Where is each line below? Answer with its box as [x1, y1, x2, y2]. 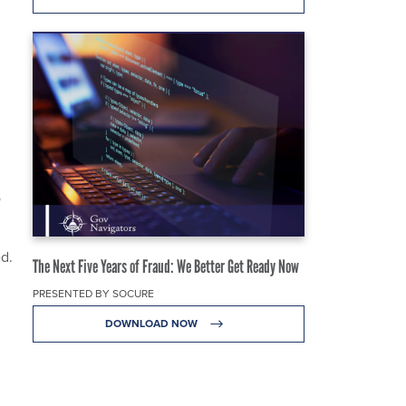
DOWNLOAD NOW [104, 314, 200, 332]
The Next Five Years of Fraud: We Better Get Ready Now [33, 255, 299, 277]
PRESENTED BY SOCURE [33, 285, 154, 302]
